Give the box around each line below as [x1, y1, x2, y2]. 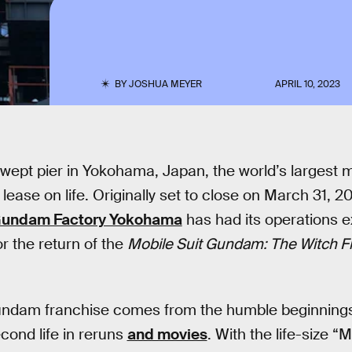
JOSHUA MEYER [128, 78, 202, 90]
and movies [126, 324, 207, 344]
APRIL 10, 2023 [275, 78, 341, 90]
